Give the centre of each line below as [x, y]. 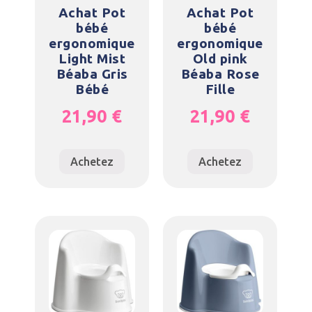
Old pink [220, 59]
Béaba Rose [220, 74]
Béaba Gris [92, 74]
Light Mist [92, 59]
